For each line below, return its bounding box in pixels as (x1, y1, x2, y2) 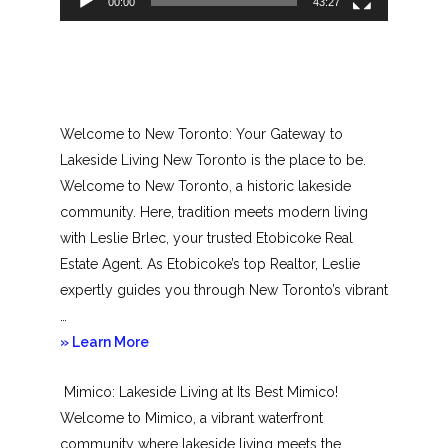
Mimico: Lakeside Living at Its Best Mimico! (60, 383, 338, 400)
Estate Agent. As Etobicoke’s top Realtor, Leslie (60, 255, 360, 272)
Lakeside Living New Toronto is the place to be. (60, 151, 366, 168)
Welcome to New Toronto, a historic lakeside (60, 177, 351, 194)
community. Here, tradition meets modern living (60, 203, 368, 220)
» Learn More (60, 333, 149, 350)
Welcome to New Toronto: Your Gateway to (60, 125, 343, 142)
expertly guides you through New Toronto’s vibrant (60, 281, 388, 298)
